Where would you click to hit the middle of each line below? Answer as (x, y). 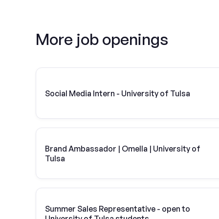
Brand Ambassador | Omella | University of (123, 148)
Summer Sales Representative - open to (118, 208)
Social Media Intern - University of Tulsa (118, 93)
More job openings (102, 39)
